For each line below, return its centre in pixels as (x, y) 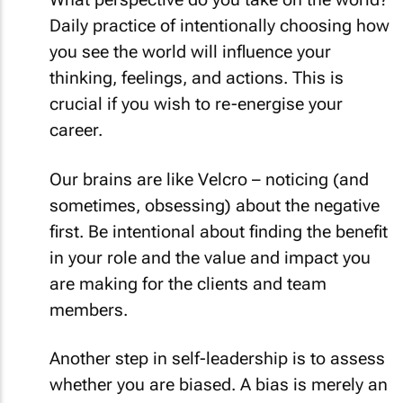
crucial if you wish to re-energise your (196, 104)
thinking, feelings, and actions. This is (197, 78)
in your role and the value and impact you (210, 257)
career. (76, 130)
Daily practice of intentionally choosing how (219, 26)
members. (89, 309)
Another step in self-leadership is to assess (217, 358)
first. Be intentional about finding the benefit (219, 231)
